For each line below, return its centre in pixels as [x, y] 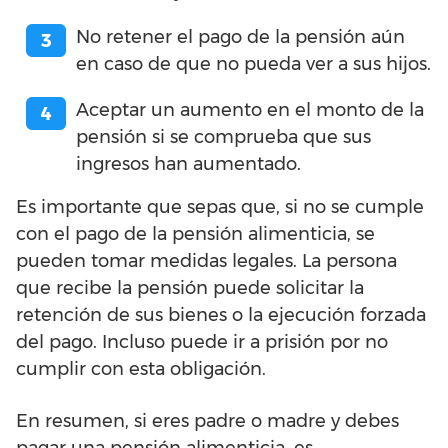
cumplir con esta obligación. [141, 368]
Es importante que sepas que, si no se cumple [220, 206]
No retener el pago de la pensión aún [240, 36]
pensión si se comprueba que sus [223, 136]
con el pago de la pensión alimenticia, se [195, 233]
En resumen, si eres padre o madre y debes [207, 420]
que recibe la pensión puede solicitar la [190, 287]
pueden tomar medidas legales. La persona [206, 260]
